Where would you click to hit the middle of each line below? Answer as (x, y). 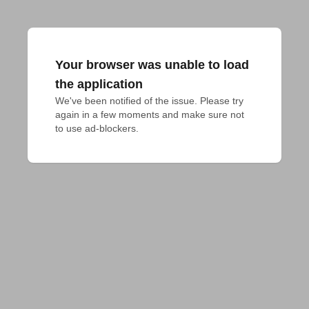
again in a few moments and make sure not (150, 114)
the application (99, 84)
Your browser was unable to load (152, 65)
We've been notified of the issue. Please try (149, 101)
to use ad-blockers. (97, 128)
